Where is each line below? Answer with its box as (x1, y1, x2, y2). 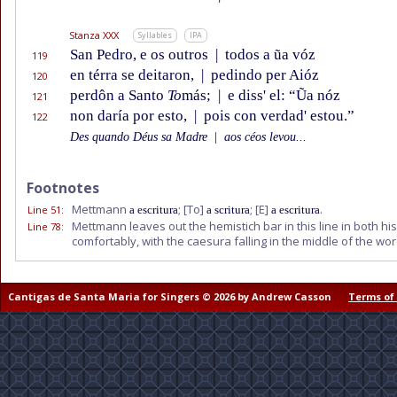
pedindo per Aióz (207, 66, 319, 84)
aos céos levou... (221, 130, 307, 144)
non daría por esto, (70, 107, 191, 125)
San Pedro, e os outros (70, 46, 212, 64)
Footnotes (27, 178, 99, 198)
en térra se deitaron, (70, 66, 198, 84)
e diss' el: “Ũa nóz (224, 87, 340, 105)
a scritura (206, 203, 250, 217)
